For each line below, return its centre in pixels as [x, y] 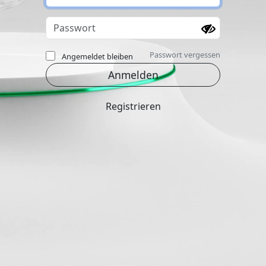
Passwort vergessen [185, 54]
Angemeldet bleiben [97, 56]
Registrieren [133, 106]
